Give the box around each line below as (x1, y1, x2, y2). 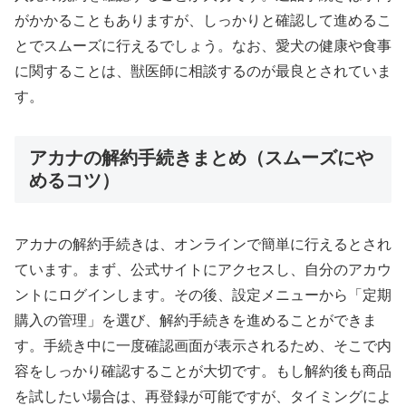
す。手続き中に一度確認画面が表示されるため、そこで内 (14, 338, 391, 354)
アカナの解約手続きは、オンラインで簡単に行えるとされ (14, 237, 391, 253)
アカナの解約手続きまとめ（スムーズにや (29, 147, 373, 168)
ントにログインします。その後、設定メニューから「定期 (14, 287, 391, 304)
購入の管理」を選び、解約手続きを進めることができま (14, 313, 377, 329)
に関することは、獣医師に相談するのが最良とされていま (14, 63, 391, 79)
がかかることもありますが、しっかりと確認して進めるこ (14, 12, 391, 28)
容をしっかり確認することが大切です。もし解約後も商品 (14, 363, 391, 380)
